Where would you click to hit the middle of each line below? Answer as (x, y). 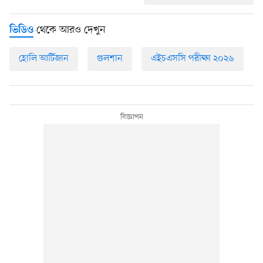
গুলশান (110, 59)
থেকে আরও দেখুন (70, 30)
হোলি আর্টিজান (44, 59)
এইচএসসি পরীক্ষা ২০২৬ (193, 59)
